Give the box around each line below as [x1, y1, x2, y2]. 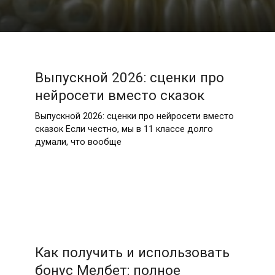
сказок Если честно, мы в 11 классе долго [34, 123, 213, 134]
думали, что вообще [34, 136, 122, 147]
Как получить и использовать [34, 244, 230, 261]
